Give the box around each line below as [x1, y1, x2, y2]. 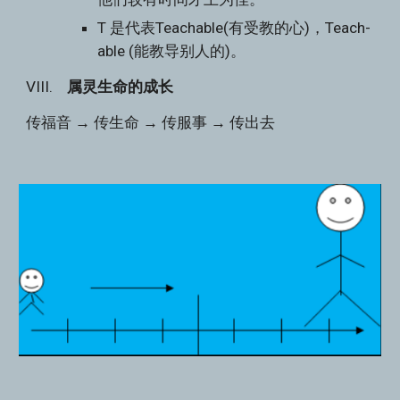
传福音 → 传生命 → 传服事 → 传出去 [26, 113, 276, 131]
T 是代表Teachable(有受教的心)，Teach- [97, 19, 371, 37]
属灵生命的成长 [67, 78, 174, 96]
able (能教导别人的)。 [97, 42, 246, 60]
